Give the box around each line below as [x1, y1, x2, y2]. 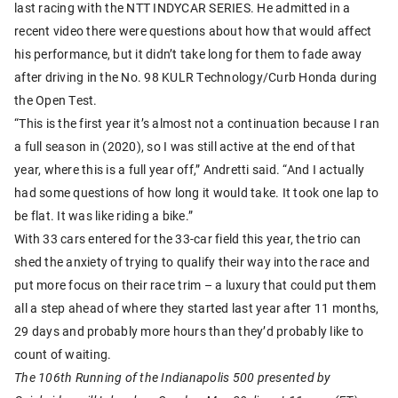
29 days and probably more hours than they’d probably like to [14, 322, 363, 339]
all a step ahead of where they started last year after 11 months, [14, 298, 379, 316]
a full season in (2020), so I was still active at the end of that [14, 137, 356, 155]
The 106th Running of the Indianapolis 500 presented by [14, 368, 331, 386]
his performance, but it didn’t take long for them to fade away [14, 44, 362, 62]
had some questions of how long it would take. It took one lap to [14, 183, 378, 201]
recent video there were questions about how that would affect [14, 21, 372, 39]
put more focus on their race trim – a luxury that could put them [14, 275, 376, 293]
